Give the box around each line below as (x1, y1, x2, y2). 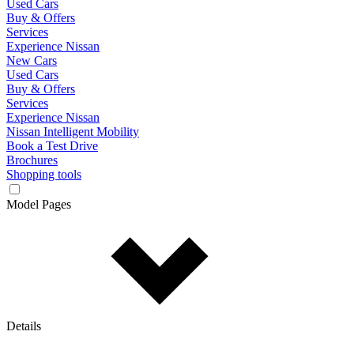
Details (6, 319, 41, 333)
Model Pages (6, 198, 71, 211)
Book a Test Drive (6, 139, 98, 153)
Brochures (6, 153, 58, 167)
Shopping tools (6, 168, 81, 181)
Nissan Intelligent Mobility (6, 125, 139, 138)
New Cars (6, 54, 57, 67)
